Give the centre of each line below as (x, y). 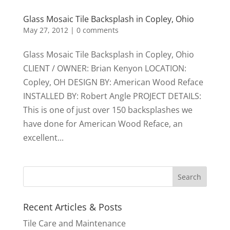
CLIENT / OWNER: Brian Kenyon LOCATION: (104, 68)
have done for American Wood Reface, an (103, 123)
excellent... (43, 137)
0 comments (97, 30)
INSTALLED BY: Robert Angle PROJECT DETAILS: (112, 96)
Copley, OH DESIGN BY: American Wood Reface (113, 82)
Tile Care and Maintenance (74, 223)
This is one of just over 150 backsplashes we (108, 110)
